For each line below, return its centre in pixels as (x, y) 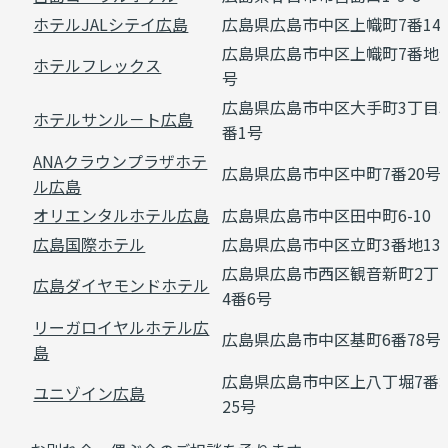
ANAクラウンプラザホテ (120, 161)
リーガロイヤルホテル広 (121, 327)
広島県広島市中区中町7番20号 (332, 173)
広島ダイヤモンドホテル (121, 285)
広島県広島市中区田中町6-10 (327, 215)
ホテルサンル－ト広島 (113, 119)
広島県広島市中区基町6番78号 (332, 339)
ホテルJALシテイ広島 (111, 24)
